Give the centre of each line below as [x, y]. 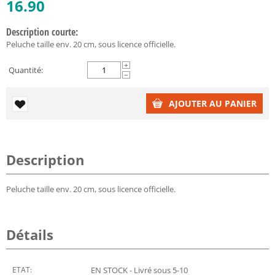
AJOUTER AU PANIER [213, 103]
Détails [30, 234]
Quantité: [26, 70]
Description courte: [42, 32]
